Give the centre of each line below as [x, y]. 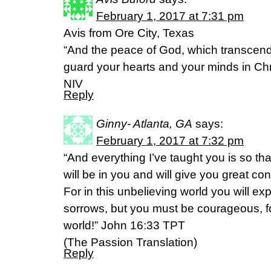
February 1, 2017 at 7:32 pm [170, 141]
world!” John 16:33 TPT [124, 225]
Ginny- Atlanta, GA [144, 124]
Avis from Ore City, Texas [129, 33]
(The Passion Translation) [130, 242]
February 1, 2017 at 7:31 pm [170, 16]
